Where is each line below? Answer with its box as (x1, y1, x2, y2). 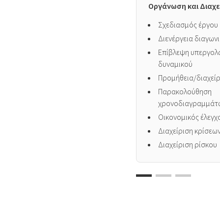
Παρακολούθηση (158, 86, 212, 96)
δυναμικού (158, 59, 193, 69)
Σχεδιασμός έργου (158, 20, 219, 29)
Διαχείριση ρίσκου (158, 139, 218, 149)
